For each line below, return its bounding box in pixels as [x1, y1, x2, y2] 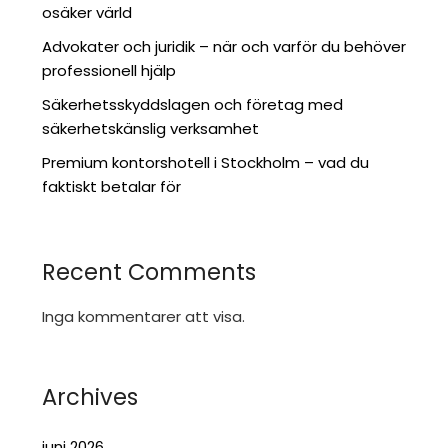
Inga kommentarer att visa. [42, 306, 246, 327]
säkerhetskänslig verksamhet [42, 118, 260, 139]
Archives [42, 381, 139, 413]
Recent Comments [42, 256, 257, 288]
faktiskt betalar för [42, 176, 182, 197]
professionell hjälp [42, 60, 177, 81]
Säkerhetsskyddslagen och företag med [42, 94, 344, 115]
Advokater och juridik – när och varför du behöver [42, 36, 407, 57]
